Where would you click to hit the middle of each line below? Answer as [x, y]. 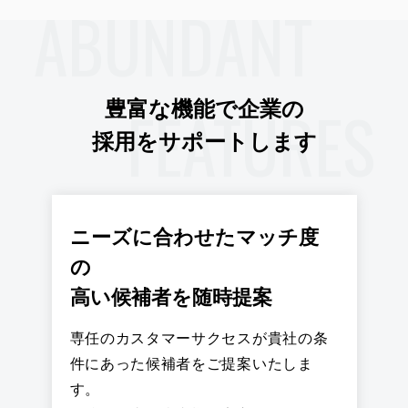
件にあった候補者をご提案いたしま [191, 364]
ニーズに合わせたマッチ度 [194, 238]
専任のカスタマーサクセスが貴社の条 [199, 339]
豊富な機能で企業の [204, 109]
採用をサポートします [204, 142]
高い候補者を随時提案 [171, 298]
